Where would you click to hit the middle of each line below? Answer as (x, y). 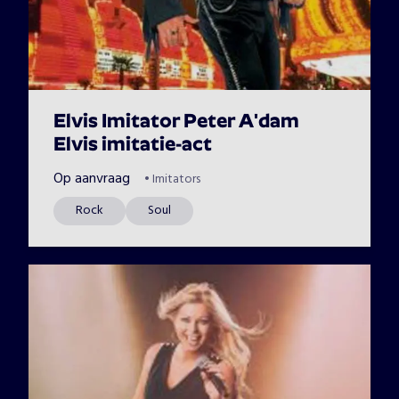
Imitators (176, 179)
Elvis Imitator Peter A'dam (176, 122)
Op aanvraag (92, 179)
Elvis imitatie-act (133, 146)
